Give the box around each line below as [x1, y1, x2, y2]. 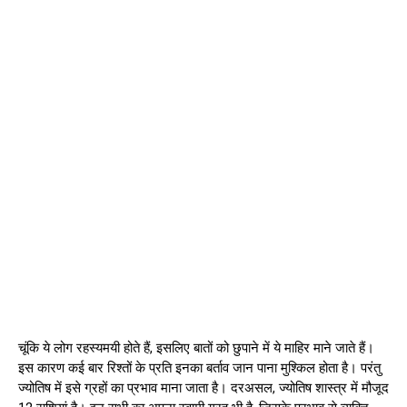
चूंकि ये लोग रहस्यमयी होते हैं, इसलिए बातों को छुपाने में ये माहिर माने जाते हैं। [18, 340, 374, 357]
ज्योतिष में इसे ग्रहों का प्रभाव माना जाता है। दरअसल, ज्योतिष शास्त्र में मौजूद [18, 380, 389, 397]
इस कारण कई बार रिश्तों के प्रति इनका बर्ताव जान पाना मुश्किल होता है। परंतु [18, 360, 381, 377]
